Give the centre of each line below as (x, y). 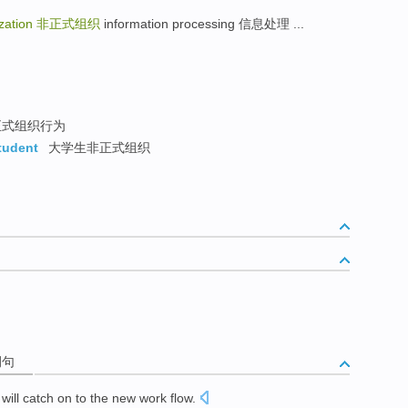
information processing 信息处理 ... (202, 24)
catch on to (55, 398)
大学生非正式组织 (97, 148)
